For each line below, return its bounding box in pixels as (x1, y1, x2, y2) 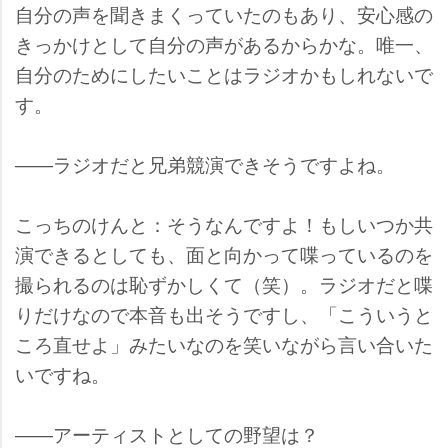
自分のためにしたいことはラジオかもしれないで (15, 60, 433, 88)
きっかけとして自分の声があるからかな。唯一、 (15, 30, 433, 58)
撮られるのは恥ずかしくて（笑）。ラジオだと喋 (15, 270, 433, 298)
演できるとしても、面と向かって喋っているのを (15, 240, 433, 268)
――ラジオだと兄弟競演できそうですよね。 (15, 150, 395, 178)
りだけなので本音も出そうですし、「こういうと (15, 300, 433, 328)
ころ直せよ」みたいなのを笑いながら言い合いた (15, 330, 433, 358)
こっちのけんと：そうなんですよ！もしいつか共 (15, 210, 433, 238)
